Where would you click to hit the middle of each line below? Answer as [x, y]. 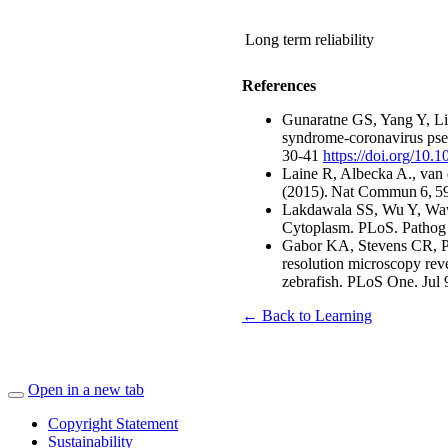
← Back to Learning [307, 315]
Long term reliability [309, 39]
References [279, 85]
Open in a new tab [86, 389]
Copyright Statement [113, 423]
